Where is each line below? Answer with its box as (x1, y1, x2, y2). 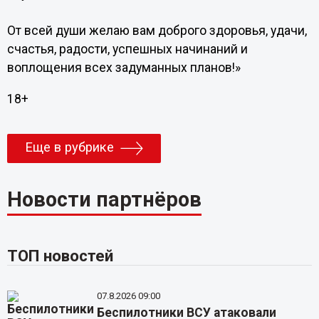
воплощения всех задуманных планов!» (6, 61, 241, 75)
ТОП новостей (6, 246, 113, 266)
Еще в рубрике (24, 139, 114, 155)
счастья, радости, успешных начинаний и (6, 42, 248, 56)
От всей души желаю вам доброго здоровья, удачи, (6, 23, 307, 38)
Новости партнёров (6, 187, 202, 211)
